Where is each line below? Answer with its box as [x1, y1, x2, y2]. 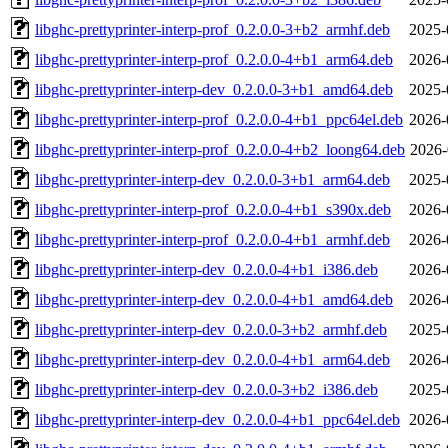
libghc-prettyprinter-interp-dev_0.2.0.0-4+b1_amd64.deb [35, 290, 393, 308]
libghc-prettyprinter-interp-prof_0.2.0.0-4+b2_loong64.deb [35, 140, 405, 158]
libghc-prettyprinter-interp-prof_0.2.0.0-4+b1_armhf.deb [35, 230, 390, 248]
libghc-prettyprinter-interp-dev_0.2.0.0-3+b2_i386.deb [35, 380, 378, 398]
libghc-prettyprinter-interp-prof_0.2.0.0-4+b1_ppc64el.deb [35, 110, 403, 128]
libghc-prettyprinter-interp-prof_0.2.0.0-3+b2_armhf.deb [35, 20, 390, 38]
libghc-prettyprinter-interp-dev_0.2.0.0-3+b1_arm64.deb [35, 170, 390, 188]
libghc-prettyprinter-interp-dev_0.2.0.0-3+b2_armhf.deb [35, 320, 387, 338]
